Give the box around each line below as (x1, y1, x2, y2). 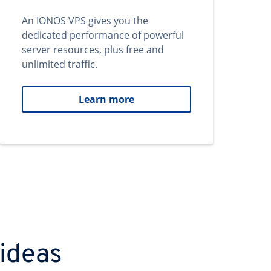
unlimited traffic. (22, 57, 97, 71)
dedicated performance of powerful (22, 28, 184, 42)
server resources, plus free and (22, 43, 164, 56)
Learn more (79, 93, 134, 106)
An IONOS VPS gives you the (22, 14, 148, 27)
